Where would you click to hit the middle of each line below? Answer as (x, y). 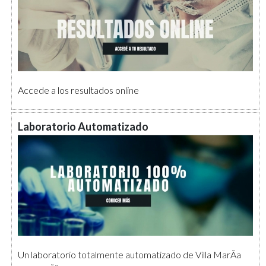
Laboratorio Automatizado (83, 127)
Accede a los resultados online (79, 90)
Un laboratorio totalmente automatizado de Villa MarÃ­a (130, 254)
